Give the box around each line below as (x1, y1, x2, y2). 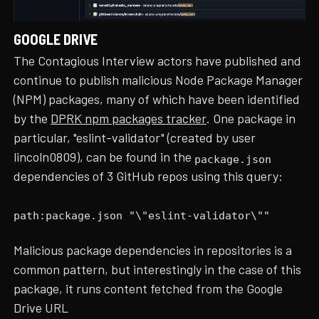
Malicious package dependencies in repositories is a (14, 241, 293, 258)
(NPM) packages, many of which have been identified (14, 91, 300, 108)
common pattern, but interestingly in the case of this (14, 261, 302, 277)
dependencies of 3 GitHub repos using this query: (14, 168, 283, 184)
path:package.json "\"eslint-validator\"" (14, 209, 271, 222)
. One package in (206, 110, 296, 127)
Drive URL (14, 299, 69, 315)
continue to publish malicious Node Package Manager (14, 72, 303, 88)
